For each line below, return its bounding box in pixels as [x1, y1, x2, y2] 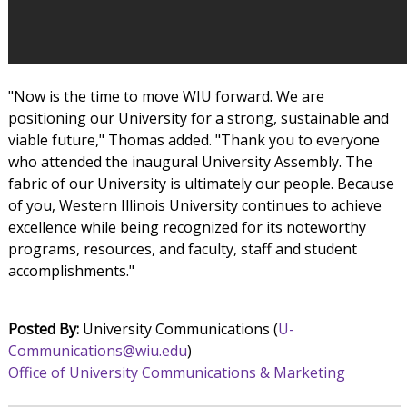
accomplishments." [7, 261, 134, 282]
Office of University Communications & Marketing [7, 362, 345, 383]
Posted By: [7, 319, 79, 340]
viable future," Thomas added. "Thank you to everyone [7, 130, 380, 151]
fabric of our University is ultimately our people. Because [7, 174, 394, 194]
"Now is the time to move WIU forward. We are [7, 86, 324, 107]
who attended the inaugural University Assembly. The [7, 152, 372, 173]
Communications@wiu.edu [7, 341, 187, 362]
